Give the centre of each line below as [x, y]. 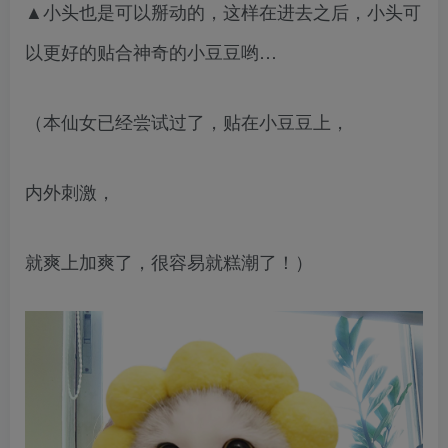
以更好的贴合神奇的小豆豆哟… [151, 50]
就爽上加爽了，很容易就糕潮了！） [169, 260]
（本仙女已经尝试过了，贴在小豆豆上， [187, 120]
